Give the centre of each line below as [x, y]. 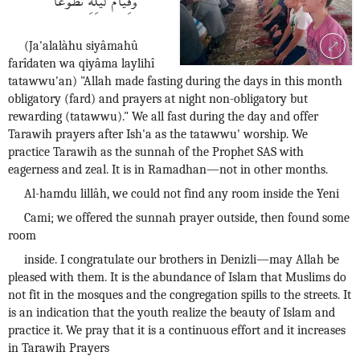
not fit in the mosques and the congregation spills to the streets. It [180, 295]
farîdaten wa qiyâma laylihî [81, 63]
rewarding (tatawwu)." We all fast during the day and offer [163, 117]
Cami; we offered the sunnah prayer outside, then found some [187, 218]
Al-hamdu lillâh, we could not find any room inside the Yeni [182, 194]
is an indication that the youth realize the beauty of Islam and [172, 313]
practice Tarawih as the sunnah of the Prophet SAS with [156, 152]
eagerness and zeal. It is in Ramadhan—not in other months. [168, 170]
